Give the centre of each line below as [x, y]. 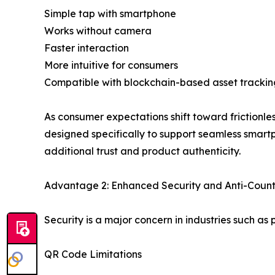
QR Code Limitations [93, 254]
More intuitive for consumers [111, 65]
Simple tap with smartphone [110, 13]
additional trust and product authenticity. [142, 151]
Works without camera [98, 30]
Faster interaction [87, 48]
